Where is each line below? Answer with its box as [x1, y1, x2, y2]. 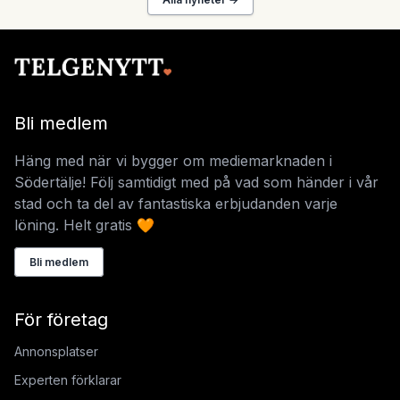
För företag [14, 308, 108, 330]
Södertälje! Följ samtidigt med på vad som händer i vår [14, 172, 379, 191]
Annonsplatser [14, 343, 98, 359]
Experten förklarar [14, 371, 121, 387]
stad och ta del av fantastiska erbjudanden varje [14, 194, 337, 212]
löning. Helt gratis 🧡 [14, 215, 154, 234]
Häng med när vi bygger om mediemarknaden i [14, 151, 332, 170]
